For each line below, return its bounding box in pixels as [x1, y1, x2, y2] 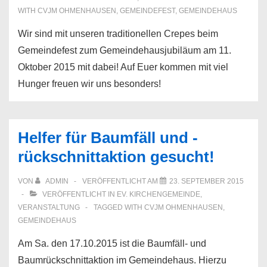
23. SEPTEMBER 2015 [169, 177, 244, 185]
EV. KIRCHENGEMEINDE [117, 190, 200, 198]
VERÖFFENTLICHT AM [82, 177, 160, 185]
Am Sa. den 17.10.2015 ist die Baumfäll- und [18, 238, 206, 249]
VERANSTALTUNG [18, 203, 80, 212]
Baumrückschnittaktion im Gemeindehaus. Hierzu [18, 255, 226, 265]
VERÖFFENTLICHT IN [41, 190, 117, 198]
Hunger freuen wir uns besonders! [18, 79, 166, 89]
